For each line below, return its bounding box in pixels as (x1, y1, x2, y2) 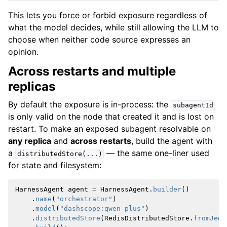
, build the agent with (131, 136, 212, 146)
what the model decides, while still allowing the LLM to (8, 22, 219, 33)
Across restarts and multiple (8, 64, 176, 79)
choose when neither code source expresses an (8, 34, 191, 45)
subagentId (172, 101, 213, 109)
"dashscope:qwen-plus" (60, 205, 145, 213)
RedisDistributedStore (104, 214, 190, 222)
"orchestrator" (56, 195, 112, 203)
